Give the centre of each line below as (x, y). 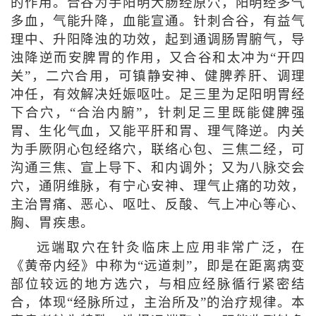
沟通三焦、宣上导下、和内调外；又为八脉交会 (158, 168)
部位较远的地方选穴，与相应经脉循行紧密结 (158, 284)
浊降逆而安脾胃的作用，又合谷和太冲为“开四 (158, 57)
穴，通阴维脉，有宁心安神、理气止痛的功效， (158, 186)
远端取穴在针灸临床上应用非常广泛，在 (171, 247)
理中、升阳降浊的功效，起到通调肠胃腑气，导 (158, 39)
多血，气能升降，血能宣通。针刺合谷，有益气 (158, 21)
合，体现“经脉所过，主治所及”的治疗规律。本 (158, 302)
